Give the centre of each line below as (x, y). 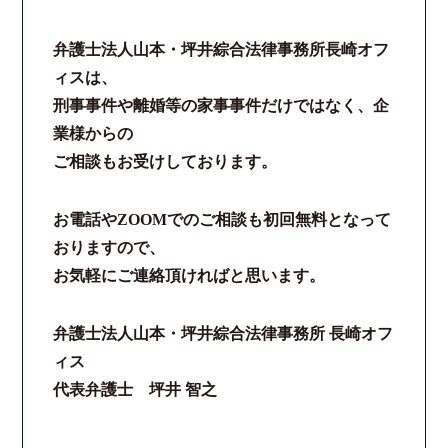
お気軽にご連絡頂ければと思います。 (189, 275)
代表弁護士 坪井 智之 (135, 389)
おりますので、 (109, 247)
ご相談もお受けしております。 (165, 161)
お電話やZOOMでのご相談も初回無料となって (222, 219)
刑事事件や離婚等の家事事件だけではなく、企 (221, 105)
